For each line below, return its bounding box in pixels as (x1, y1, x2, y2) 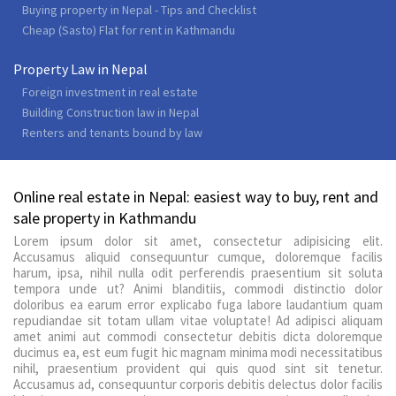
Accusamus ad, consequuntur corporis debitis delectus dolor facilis (13, 375, 383, 392)
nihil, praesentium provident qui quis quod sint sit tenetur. (13, 359, 383, 377)
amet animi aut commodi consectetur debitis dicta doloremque (13, 327, 383, 345)
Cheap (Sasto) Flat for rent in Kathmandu (22, 21, 235, 38)
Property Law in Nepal (13, 59, 148, 78)
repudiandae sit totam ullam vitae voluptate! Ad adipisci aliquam (13, 311, 383, 329)
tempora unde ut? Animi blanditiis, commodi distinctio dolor (13, 279, 383, 297)
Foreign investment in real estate (22, 83, 198, 100)
